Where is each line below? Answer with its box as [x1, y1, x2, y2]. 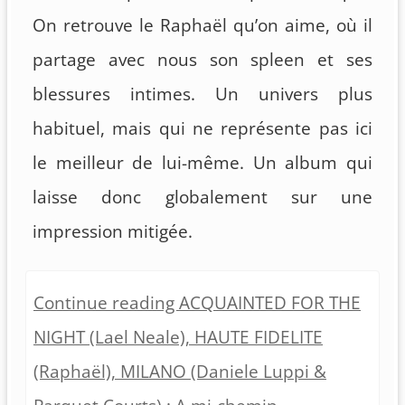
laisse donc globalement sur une [33, 184, 372, 209]
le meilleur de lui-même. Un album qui [33, 150, 372, 174]
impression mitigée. [33, 219, 193, 243]
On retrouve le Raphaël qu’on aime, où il [33, 13, 372, 37]
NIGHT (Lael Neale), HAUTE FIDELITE [33, 325, 323, 349]
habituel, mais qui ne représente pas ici [33, 116, 372, 140]
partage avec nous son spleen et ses [33, 47, 372, 71]
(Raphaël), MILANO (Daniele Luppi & [33, 359, 326, 383]
